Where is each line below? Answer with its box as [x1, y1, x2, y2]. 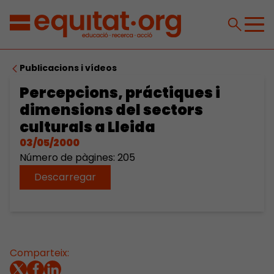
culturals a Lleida [20, 117, 155, 137]
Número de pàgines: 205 [20, 150, 135, 165]
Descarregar [34, 170, 96, 184]
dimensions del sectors [20, 100, 203, 120]
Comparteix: [10, 246, 69, 260]
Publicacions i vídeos [20, 62, 117, 74]
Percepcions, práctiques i [20, 83, 220, 103]
